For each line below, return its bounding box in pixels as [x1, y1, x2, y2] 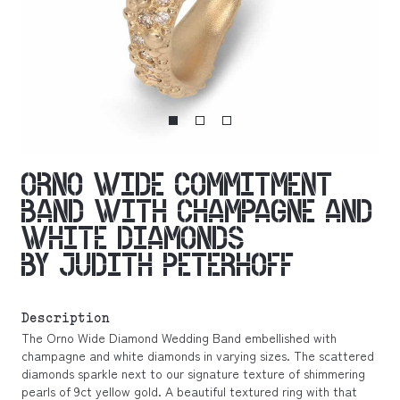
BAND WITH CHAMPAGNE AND [21, 195, 373, 228]
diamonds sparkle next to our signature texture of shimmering [21, 364, 365, 382]
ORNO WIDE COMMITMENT [21, 168, 333, 201]
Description [21, 310, 110, 329]
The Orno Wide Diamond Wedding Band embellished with [21, 329, 337, 346]
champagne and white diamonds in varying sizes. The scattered [21, 346, 374, 364]
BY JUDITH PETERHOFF [21, 248, 295, 281]
